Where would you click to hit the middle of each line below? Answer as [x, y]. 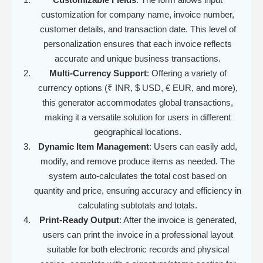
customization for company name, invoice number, [138, 14]
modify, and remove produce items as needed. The [138, 161]
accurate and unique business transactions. [138, 58]
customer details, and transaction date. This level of [138, 29]
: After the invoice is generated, [178, 220]
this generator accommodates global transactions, [138, 102]
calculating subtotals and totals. [138, 205]
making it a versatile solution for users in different [138, 117]
